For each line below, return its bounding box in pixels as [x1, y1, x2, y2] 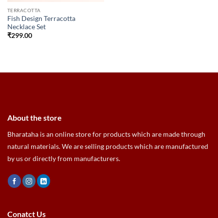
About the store [7, 113, 62, 123]
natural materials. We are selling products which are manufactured [7, 142, 208, 151]
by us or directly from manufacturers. [7, 154, 120, 163]
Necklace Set [7, 22, 46, 31]
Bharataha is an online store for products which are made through [7, 130, 205, 139]
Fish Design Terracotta [7, 14, 75, 22]
